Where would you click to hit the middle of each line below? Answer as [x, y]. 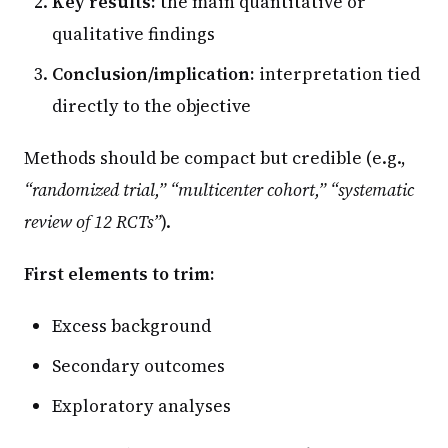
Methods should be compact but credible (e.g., [215, 157]
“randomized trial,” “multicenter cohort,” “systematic [219, 189]
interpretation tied [337, 73]
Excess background [131, 325]
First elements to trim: [119, 273]
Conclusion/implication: [153, 73]
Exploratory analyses [141, 405]
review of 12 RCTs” [92, 221]
